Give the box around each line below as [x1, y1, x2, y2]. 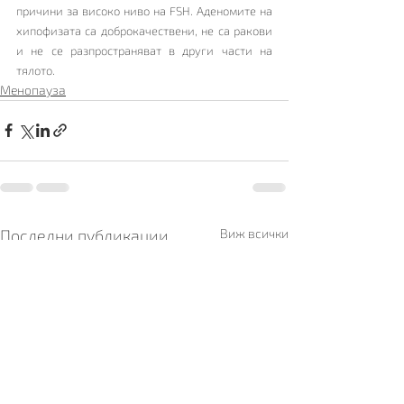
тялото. [16, 62, 55, 78]
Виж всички [220, 225, 289, 241]
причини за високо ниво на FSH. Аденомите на [16, 3, 272, 18]
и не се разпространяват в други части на [16, 42, 272, 58]
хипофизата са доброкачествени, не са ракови [16, 23, 272, 38]
